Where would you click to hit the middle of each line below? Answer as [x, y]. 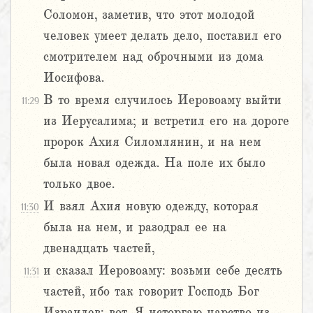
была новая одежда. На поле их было [154, 163]
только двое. [79, 184]
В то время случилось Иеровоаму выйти [162, 100]
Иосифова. [74, 78]
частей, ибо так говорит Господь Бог [151, 292]
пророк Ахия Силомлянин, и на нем [152, 142]
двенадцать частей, [99, 248]
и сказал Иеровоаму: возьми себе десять [163, 271]
